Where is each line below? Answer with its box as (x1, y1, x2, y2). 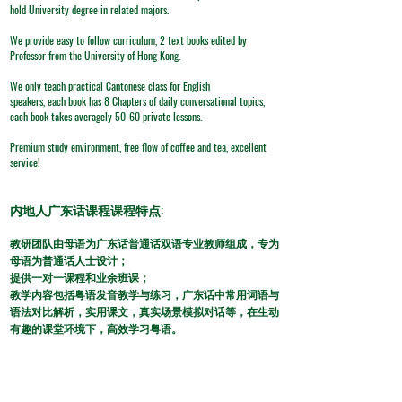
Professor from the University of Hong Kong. (10, 48, 180, 63)
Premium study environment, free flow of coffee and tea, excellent (10, 139, 267, 154)
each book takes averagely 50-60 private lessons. (10, 109, 202, 124)
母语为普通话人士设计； (10, 252, 128, 267)
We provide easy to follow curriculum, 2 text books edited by (10, 32, 247, 48)
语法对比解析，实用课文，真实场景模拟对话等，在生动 (10, 303, 279, 319)
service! (10, 154, 40, 170)
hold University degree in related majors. (10, 2, 169, 17)
